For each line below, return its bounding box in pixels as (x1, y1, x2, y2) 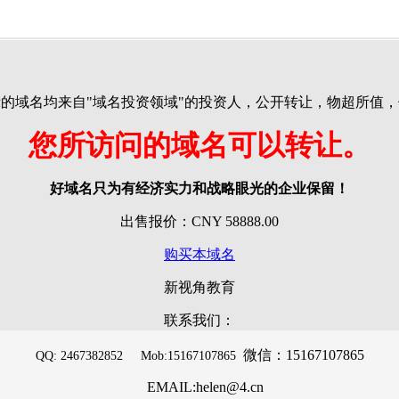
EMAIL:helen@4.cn (135, 379, 264, 395)
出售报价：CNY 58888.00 (120, 214, 279, 229)
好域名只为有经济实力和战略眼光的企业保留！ (50, 181, 349, 196)
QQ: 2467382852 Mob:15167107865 (35, 349, 243, 362)
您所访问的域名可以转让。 (28, 129, 370, 161)
